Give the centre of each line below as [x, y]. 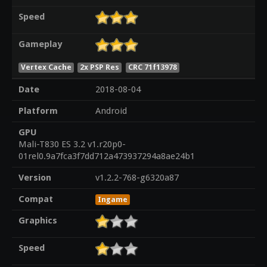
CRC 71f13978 [153, 67]
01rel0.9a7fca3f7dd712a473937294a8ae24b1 [106, 156]
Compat [35, 199]
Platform [38, 111]
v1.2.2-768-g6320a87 [137, 178]
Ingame [112, 200]
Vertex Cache [46, 67]
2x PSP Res [100, 67]
